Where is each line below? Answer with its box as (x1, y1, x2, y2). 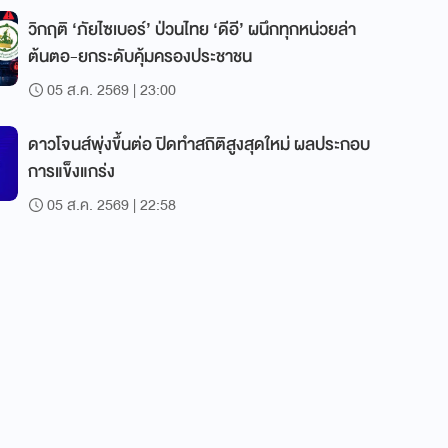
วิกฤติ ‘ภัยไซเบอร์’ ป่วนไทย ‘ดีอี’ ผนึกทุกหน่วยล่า (28, 15, 356, 44)
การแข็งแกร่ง (28, 157, 115, 186)
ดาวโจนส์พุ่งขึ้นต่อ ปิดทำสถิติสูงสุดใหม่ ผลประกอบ (28, 130, 370, 159)
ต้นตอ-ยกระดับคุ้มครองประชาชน (28, 42, 252, 71)
